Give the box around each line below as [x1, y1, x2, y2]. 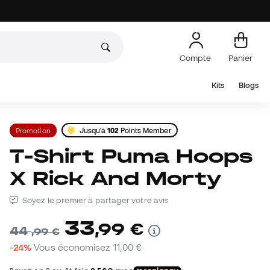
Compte [180, 52, 213, 63]
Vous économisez [34, 242, 113, 253]
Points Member [118, 126, 172, 134]
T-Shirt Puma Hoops [10, 145, 25, 167]
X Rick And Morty [10, 168, 222, 189]
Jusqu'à [79, 126, 108, 134]
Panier [228, 52, 253, 63]
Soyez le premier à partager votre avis [20, 195, 169, 206]
